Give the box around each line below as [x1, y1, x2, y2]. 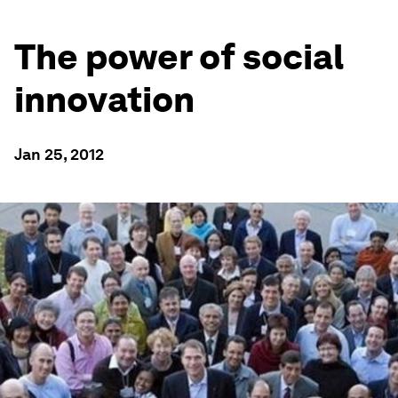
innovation [14, 78, 195, 121]
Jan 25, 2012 [14, 145, 104, 163]
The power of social [14, 36, 344, 78]
